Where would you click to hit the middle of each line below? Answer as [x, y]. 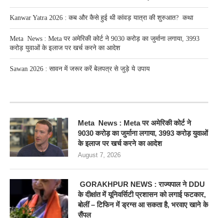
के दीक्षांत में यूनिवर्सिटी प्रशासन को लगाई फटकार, [142, 195]
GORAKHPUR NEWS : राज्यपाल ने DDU [141, 184]
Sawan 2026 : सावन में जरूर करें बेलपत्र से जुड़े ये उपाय [80, 69]
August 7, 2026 [99, 155]
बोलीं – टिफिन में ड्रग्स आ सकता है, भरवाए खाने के [143, 205]
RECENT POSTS [39, 93]
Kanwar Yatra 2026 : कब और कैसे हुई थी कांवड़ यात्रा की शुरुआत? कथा [101, 18]
